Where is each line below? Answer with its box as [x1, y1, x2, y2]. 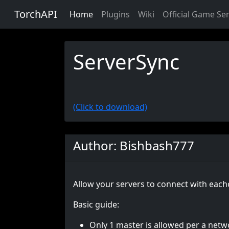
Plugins [101, 9, 130, 20]
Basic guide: [73, 199, 119, 210]
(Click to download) [73, 101, 147, 112]
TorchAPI [14, 7, 57, 21]
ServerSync [73, 48, 179, 76]
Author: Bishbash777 [73, 137, 194, 154]
